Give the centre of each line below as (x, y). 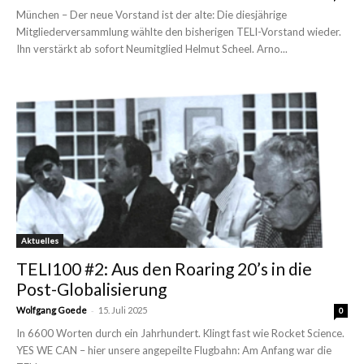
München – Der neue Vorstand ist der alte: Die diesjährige (152, 15)
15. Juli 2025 (123, 310)
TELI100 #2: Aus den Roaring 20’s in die (164, 268)
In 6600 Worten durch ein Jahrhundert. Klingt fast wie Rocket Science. (180, 333)
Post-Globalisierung (91, 288)
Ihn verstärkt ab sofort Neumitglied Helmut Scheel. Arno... (152, 49)
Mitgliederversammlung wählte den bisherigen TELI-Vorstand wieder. (179, 32)
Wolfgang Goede (52, 310)
